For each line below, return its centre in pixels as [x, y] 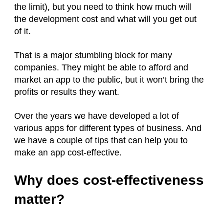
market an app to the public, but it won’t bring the [109, 80]
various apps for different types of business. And [108, 128]
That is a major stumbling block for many [93, 55]
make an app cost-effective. [68, 153]
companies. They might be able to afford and [101, 67]
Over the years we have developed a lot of [97, 116]
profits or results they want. [67, 92]
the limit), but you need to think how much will [103, 7]
